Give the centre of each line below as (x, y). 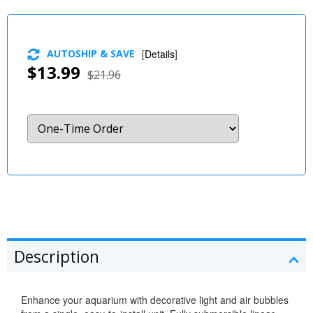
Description (57, 257)
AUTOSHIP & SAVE (91, 53)
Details (160, 53)
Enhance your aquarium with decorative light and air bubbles (155, 300)
